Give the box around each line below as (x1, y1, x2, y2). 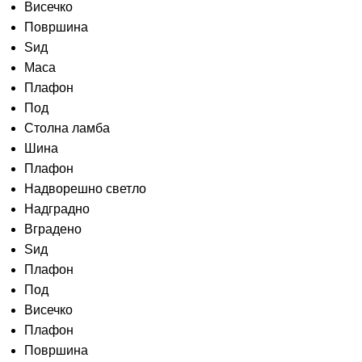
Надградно (24, 202, 90, 217)
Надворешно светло (24, 182, 146, 196)
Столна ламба (24, 121, 110, 136)
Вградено (24, 222, 82, 237)
